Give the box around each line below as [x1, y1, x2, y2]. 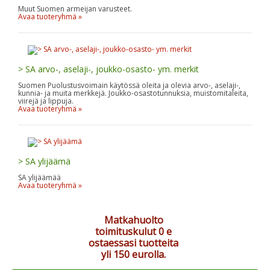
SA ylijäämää [18, 172, 61, 183]
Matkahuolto [104, 213, 163, 227]
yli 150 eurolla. [101, 247, 166, 261]
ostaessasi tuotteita [89, 236, 178, 250]
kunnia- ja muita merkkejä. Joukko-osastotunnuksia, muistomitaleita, [18, 87, 248, 98]
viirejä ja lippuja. [18, 95, 74, 106]
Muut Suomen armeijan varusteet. [18, 3, 132, 14]
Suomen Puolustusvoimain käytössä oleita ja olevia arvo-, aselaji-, [18, 80, 240, 90]
